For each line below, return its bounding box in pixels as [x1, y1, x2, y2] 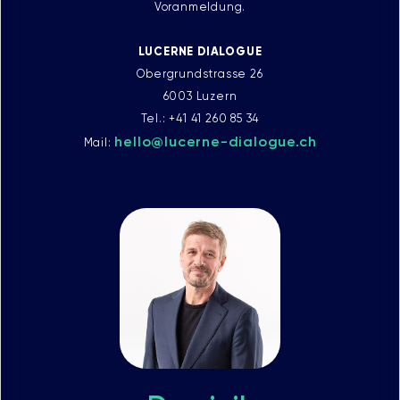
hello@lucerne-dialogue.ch [114, 132, 317, 150]
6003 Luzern [162, 88, 237, 103]
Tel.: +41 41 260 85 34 [140, 111, 260, 125]
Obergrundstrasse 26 [137, 66, 263, 80]
